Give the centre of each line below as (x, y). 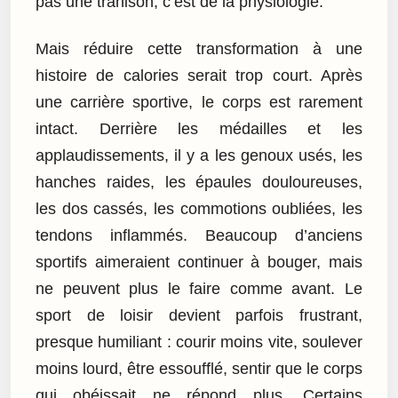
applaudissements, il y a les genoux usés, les (199, 155)
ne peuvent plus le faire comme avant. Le (199, 288)
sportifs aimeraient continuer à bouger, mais (199, 262)
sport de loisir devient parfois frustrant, (199, 315)
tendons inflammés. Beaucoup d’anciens (199, 235)
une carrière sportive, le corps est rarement (199, 102)
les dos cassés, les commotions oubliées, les (199, 208)
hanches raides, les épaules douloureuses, (199, 182)
